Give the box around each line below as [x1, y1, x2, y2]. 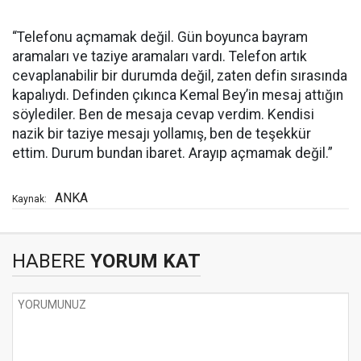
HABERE [12, 250, 85, 273]
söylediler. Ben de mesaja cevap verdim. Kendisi [12, 106, 314, 123]
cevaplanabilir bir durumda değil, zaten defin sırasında [12, 68, 347, 85]
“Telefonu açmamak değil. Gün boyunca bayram [12, 29, 308, 46]
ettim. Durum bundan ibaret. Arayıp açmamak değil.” [12, 145, 333, 162]
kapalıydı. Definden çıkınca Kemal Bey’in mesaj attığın [12, 87, 343, 104]
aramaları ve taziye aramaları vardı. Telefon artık [12, 48, 307, 65]
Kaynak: [12, 193, 47, 205]
